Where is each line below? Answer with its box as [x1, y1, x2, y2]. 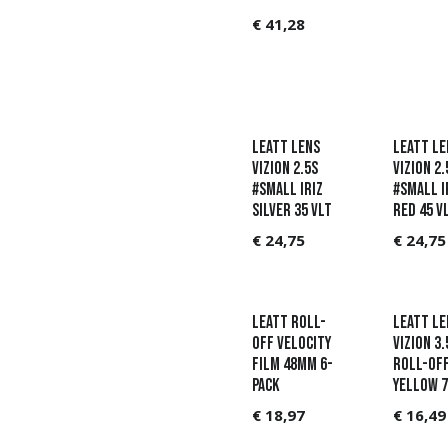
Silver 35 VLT [252, 200, 333, 222]
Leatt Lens [252, 137, 321, 159]
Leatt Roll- [252, 312, 327, 334]
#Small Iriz [252, 179, 324, 201]
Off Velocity [252, 333, 332, 355]
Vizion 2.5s [252, 158, 319, 180]
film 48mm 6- [252, 354, 334, 376]
